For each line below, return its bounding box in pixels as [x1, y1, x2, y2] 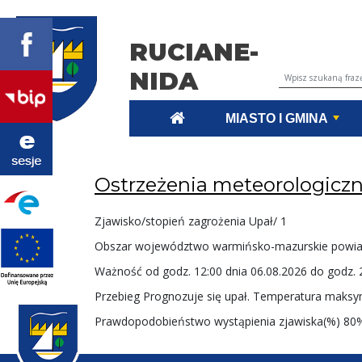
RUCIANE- [129, 36, 259, 67]
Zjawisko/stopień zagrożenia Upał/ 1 [95, 213, 290, 229]
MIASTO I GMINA [225, 111, 328, 125]
